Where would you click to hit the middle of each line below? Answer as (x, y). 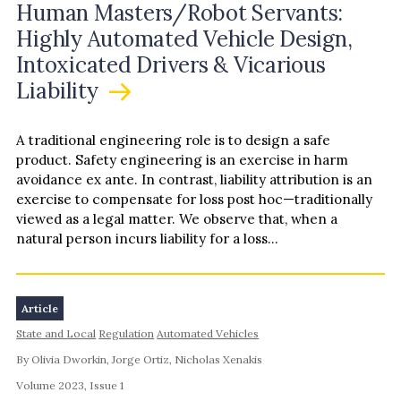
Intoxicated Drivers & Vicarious (171, 64)
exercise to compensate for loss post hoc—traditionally (195, 200)
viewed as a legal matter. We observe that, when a (177, 219)
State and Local (56, 334)
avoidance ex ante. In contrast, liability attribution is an (195, 180)
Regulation (127, 334)
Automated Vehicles (208, 334)
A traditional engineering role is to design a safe (174, 141)
